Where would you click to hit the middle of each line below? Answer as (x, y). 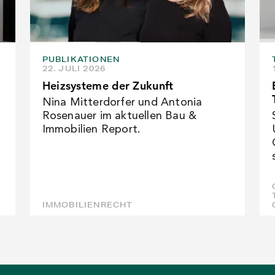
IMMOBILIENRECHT (87, 205)
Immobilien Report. (91, 130)
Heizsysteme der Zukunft (108, 86)
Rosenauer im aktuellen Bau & (119, 116)
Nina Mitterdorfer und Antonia (122, 103)
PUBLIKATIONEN (81, 59)
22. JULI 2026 (74, 68)
